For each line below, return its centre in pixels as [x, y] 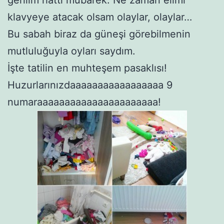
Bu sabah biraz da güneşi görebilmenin [99, 34]
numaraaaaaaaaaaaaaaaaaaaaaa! [84, 102]
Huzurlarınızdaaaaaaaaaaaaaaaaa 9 [90, 85]
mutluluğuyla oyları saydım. [71, 51]
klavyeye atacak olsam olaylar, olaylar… [100, 17]
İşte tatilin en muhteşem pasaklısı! [87, 68]
